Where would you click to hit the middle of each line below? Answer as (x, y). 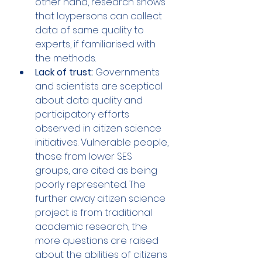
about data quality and (90, 101)
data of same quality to (91, 30)
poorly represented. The (92, 185)
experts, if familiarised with (96, 44)
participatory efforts (83, 115)
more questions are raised (98, 241)
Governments (127, 73)
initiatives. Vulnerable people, (103, 143)
